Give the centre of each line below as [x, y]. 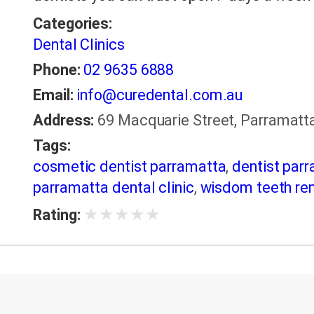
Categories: [73, 24]
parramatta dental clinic [114, 188]
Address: [64, 121]
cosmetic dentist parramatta [130, 167]
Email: [53, 95]
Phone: [57, 70]
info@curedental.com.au [160, 95]
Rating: [57, 215]
